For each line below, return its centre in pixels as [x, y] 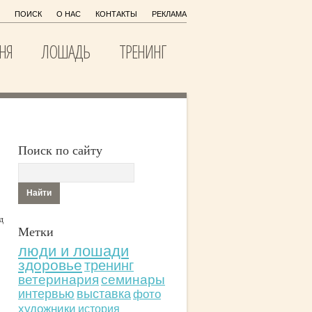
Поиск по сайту [60, 150]
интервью [46, 294]
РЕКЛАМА [169, 14]
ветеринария [58, 280]
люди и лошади [73, 251]
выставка [104, 294]
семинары [133, 280]
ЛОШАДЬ [66, 52]
